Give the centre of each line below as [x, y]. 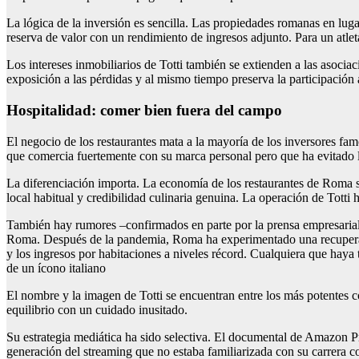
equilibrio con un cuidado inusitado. [97, 309]
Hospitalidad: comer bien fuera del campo [144, 110]
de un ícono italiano [56, 268]
